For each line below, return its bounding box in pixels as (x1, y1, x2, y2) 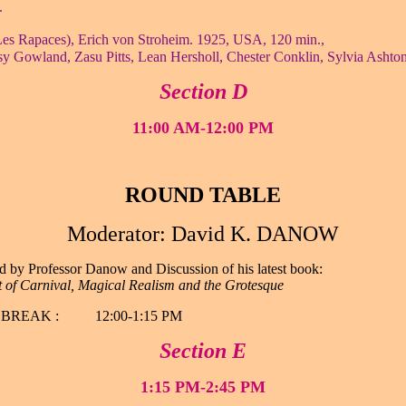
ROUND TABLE (125, 183, 281, 207)
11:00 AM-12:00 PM (132, 119, 274, 137)
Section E (159, 339, 246, 362)
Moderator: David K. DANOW (67, 222, 339, 246)
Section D (159, 80, 247, 103)
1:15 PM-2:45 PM (140, 378, 266, 396)
